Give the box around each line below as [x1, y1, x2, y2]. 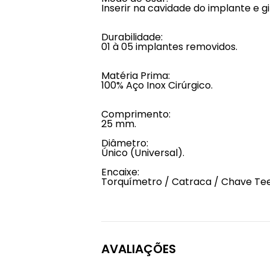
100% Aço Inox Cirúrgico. [101, 78, 213, 92]
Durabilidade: [101, 30, 163, 44]
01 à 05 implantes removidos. [101, 40, 237, 54]
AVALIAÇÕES [101, 240, 176, 257]
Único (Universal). [101, 146, 184, 160]
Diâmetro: [101, 136, 148, 150]
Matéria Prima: [101, 69, 170, 83]
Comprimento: [101, 107, 171, 121]
